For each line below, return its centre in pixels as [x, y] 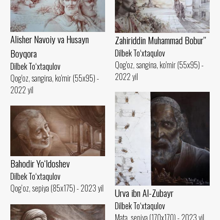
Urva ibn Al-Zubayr [144, 193]
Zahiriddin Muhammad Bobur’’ [161, 40]
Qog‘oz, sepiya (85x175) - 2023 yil [57, 188]
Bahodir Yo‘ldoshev [40, 164]
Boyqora [24, 54]
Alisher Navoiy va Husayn [50, 39]
